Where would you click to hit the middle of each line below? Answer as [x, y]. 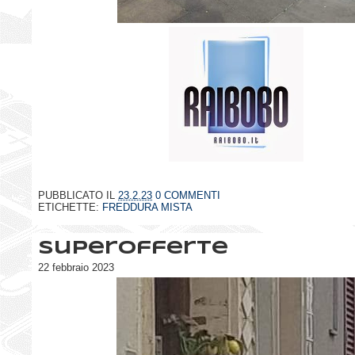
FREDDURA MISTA [147, 207]
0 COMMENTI [188, 195]
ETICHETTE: [70, 207]
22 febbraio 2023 [76, 267]
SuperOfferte [133, 249]
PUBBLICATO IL [78, 195]
